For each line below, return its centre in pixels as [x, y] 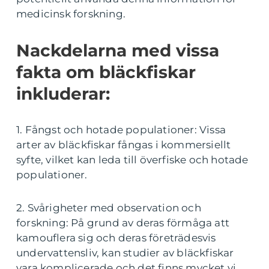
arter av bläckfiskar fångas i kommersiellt [124, 144]
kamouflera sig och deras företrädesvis [116, 237]
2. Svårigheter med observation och [109, 207]
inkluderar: [63, 93]
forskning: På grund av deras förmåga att [123, 222]
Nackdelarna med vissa [118, 50]
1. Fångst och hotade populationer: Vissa [121, 129]
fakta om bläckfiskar [106, 72]
